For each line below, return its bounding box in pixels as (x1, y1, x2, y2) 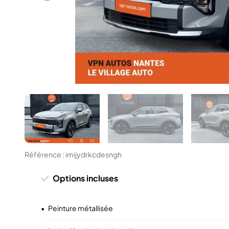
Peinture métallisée (47, 203, 113, 213)
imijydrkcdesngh (65, 150, 122, 159)
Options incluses (53, 173, 118, 184)
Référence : (25, 150, 65, 159)
